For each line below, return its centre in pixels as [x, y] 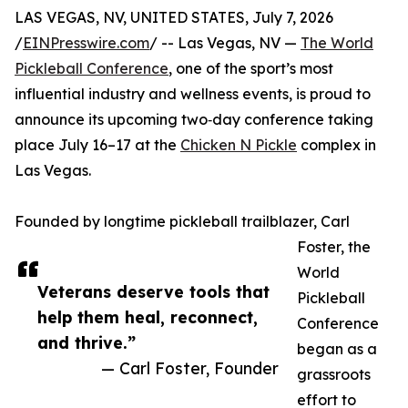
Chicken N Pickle [239, 145]
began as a [337, 349]
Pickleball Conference [92, 69]
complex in [337, 145]
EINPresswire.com [86, 43]
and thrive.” [87, 343]
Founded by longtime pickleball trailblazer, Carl [182, 222]
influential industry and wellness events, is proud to [193, 94]
